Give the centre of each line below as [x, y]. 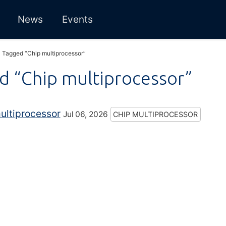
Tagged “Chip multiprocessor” [44, 53]
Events [78, 19]
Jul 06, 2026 [85, 115]
